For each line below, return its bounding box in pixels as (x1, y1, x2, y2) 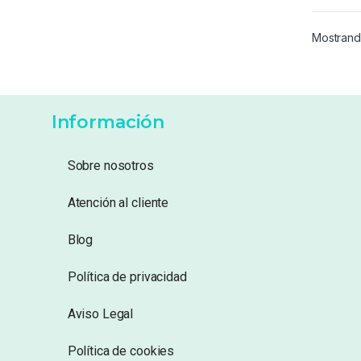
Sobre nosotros (67, 158, 154, 174)
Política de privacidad (67, 269, 187, 285)
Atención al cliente (67, 195, 169, 211)
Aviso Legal (67, 306, 134, 322)
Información (51, 111, 165, 134)
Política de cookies (67, 343, 175, 359)
